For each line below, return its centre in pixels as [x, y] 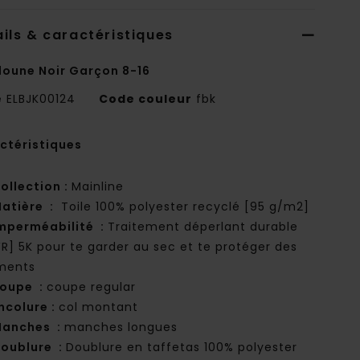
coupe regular [92, 287]
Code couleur [146, 99]
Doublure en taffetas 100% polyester [182, 348]
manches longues [121, 327]
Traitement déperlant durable [203, 227]
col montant [99, 307]
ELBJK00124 [41, 99]
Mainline [98, 187]
